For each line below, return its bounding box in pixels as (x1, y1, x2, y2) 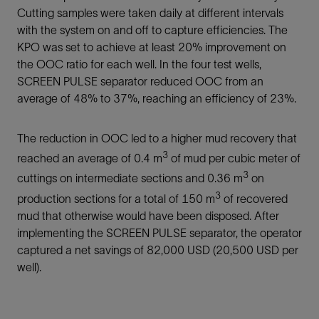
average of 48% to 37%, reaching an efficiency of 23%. (17, 92, 296, 105)
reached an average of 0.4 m (17, 152, 162, 165)
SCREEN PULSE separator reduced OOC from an (17, 75, 263, 88)
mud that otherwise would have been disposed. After (17, 209, 279, 222)
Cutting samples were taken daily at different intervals (17, 6, 283, 19)
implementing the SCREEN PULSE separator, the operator (17, 226, 302, 239)
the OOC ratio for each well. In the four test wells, (17, 58, 261, 70)
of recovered (221, 192, 288, 205)
